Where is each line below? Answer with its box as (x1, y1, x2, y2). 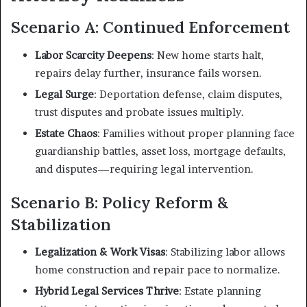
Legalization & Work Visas (35, 245, 165, 258)
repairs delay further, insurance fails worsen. (35, 66, 262, 79)
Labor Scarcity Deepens (35, 48, 151, 62)
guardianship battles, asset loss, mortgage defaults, (35, 144, 286, 158)
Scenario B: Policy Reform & (11, 192, 228, 212)
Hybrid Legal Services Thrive (35, 284, 179, 297)
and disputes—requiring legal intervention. (35, 162, 254, 175)
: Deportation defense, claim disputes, (94, 87, 282, 101)
